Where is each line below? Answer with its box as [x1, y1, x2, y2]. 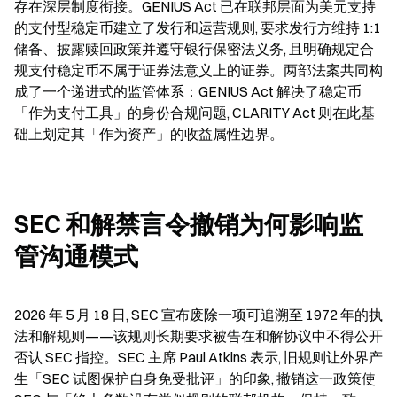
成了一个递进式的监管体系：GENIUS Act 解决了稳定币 [14, 82, 362, 100]
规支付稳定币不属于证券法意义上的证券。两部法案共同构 [14, 61, 383, 79]
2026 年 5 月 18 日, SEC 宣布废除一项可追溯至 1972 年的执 [14, 306, 383, 323]
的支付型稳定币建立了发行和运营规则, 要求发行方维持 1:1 [14, 19, 381, 36]
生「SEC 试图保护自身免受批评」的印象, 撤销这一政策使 [14, 370, 376, 387]
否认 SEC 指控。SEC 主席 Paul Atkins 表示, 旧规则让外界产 [14, 348, 383, 366]
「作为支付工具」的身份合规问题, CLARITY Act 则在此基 [14, 104, 375, 121]
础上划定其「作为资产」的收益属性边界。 [14, 125, 284, 143]
